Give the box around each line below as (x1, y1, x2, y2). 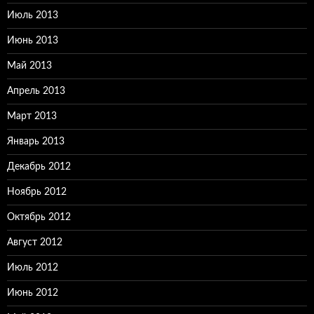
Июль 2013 (7, 11, 58, 21)
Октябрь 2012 (7, 212, 71, 223)
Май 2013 (7, 61, 52, 71)
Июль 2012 (7, 263, 58, 273)
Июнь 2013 (7, 36, 58, 46)
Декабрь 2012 (7, 162, 71, 172)
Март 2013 (7, 111, 57, 122)
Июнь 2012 (7, 288, 58, 299)
